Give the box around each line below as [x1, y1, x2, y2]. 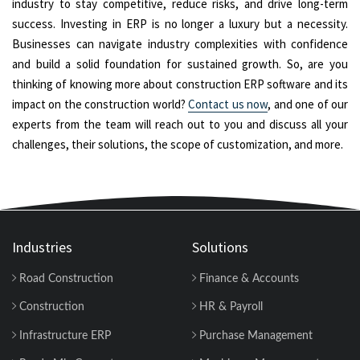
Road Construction [16, 272, 113, 284]
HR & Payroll [196, 301, 263, 313]
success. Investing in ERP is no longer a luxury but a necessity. [12, 15, 348, 31]
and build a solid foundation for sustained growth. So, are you [12, 55, 348, 72]
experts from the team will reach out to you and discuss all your [12, 116, 348, 132]
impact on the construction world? [12, 96, 189, 112]
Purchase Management [196, 329, 313, 342]
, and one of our [268, 96, 349, 112]
